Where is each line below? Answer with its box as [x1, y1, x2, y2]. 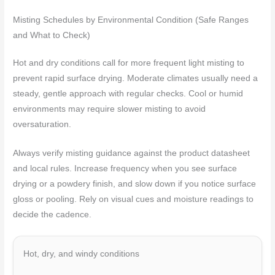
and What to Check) [13, 31, 91, 41]
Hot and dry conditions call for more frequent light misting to [13, 58, 245, 68]
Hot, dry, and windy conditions [23, 249, 140, 259]
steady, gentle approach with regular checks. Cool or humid [13, 89, 244, 99]
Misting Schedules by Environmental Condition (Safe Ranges [13, 15, 249, 25]
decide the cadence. [13, 210, 92, 220]
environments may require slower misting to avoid [13, 104, 206, 114]
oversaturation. [13, 120, 72, 130]
